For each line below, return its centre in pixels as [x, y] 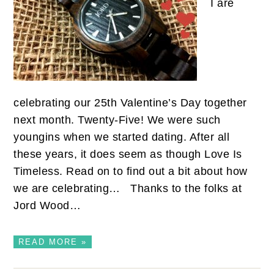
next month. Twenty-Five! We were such [117, 120]
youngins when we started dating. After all [122, 137]
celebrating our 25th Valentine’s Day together [130, 103]
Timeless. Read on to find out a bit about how [131, 172]
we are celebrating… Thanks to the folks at [128, 189]
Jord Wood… [49, 206]
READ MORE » [53, 242]
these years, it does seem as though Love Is [128, 154]
